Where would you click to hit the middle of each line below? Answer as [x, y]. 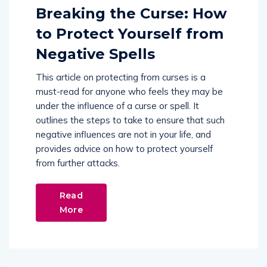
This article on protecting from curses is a [121, 77]
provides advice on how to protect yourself [124, 149]
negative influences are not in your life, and [123, 135]
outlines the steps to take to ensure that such [130, 120]
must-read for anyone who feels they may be [129, 92]
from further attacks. [78, 163]
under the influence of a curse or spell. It [117, 106]
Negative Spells [95, 54]
